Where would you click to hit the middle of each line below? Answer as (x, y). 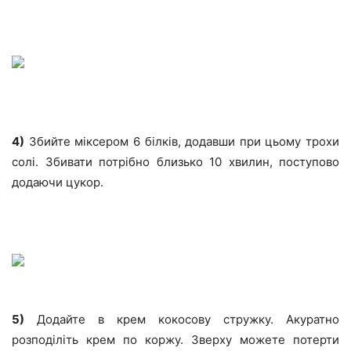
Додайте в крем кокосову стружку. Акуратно (182, 320)
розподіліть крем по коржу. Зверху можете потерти (175, 340)
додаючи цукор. (58, 183)
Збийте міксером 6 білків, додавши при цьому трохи (182, 142)
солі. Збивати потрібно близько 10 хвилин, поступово (175, 162)
